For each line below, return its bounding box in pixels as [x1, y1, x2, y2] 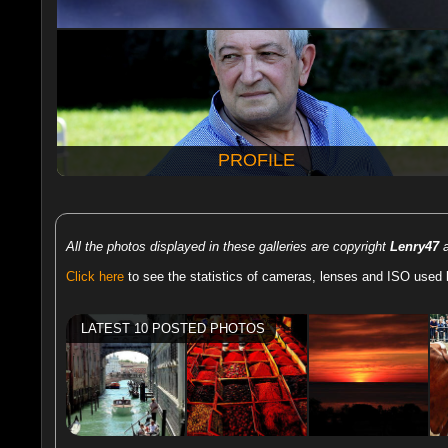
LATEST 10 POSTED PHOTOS [72, 321, 269, 336]
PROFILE [218, 150, 296, 170]
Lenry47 [389, 239, 439, 254]
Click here [65, 269, 124, 284]
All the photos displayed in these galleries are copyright [65, 239, 390, 254]
